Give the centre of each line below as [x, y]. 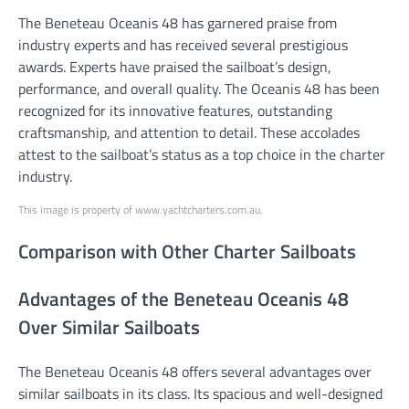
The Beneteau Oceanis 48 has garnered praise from [178, 23]
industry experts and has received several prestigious [183, 45]
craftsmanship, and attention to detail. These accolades [189, 133]
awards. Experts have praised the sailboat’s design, [175, 67]
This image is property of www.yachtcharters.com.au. [141, 210]
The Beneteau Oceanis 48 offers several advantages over [195, 371]
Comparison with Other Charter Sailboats [187, 252]
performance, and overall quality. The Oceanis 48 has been [199, 89]
